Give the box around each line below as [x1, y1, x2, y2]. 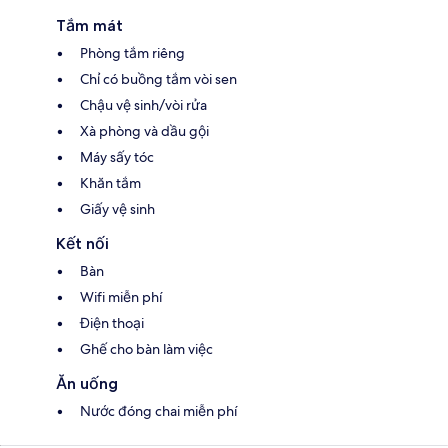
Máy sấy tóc [80, 148, 154, 167]
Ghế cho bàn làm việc [80, 340, 213, 359]
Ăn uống [56, 374, 118, 394]
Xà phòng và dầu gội [80, 122, 209, 141]
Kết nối [56, 234, 109, 254]
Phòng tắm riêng [80, 44, 185, 63]
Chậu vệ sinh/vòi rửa [80, 96, 207, 115]
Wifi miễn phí [80, 288, 162, 307]
